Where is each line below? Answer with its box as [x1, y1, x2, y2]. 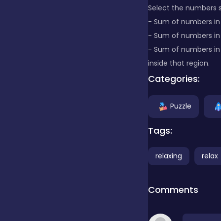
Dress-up [49, 129, 84, 141]
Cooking [49, 92, 81, 104]
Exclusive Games [49, 203, 113, 215]
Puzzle [170, 101, 191, 111]
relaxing [155, 151, 182, 161]
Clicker [49, 18, 74, 30]
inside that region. [148, 58, 210, 69]
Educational [49, 166, 96, 178]
